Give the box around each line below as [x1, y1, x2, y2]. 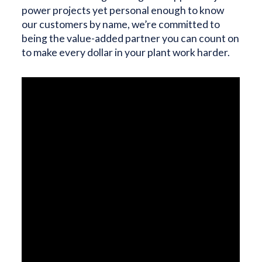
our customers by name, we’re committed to [22, 18, 220, 30]
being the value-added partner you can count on [22, 32, 240, 44]
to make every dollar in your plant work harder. [22, 46, 230, 58]
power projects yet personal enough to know [22, 4, 225, 16]
